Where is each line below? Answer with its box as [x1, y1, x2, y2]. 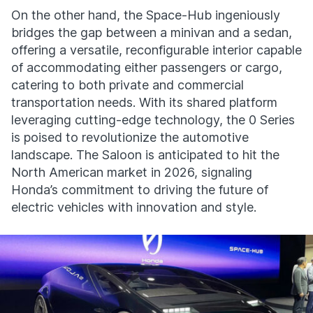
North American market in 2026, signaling [11, 165, 252, 180]
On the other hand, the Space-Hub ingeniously [11, 8, 280, 22]
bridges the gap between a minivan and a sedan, [11, 25, 292, 40]
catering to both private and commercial [11, 78, 244, 92]
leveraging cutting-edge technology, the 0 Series [11, 112, 295, 127]
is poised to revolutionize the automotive [11, 130, 249, 145]
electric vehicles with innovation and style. [11, 200, 256, 214]
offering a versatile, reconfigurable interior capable [11, 43, 302, 57]
